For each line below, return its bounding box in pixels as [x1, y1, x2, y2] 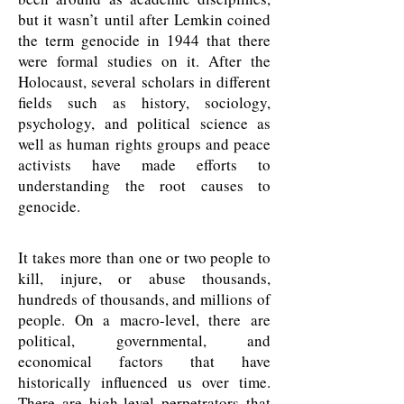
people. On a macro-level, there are [18, 309, 271, 330]
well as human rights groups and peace [18, 133, 271, 154]
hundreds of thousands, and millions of [18, 289, 271, 309]
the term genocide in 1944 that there [18, 30, 271, 50]
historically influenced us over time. [18, 372, 271, 392]
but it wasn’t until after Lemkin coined [18, 9, 271, 30]
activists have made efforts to [18, 154, 271, 175]
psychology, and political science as [18, 113, 271, 133]
